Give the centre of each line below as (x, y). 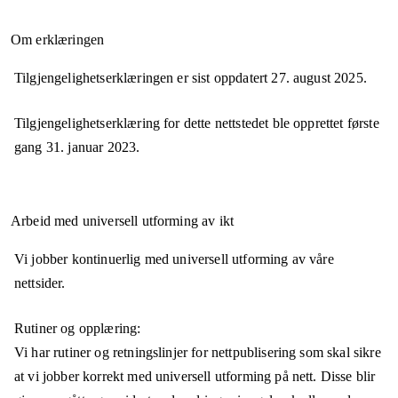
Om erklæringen (58, 40)
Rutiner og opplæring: (78, 329)
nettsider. (40, 283)
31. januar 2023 (91, 147)
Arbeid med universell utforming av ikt (123, 221)
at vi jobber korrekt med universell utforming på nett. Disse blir (195, 377)
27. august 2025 (317, 78)
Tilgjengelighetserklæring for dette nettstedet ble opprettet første (197, 123)
